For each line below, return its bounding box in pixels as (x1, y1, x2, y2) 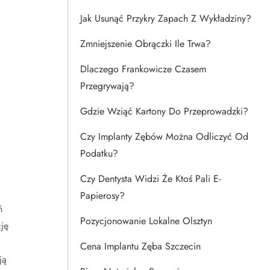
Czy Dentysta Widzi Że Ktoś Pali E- (80, 172, 221, 186)
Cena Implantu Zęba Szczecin (80, 239, 201, 253)
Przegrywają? (80, 79, 134, 93)
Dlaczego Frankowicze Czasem (80, 62, 206, 76)
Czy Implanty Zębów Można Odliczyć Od (80, 130, 248, 143)
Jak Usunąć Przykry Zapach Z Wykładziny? (80, 11, 251, 25)
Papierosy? (80, 189, 125, 202)
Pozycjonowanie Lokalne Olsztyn (80, 214, 212, 228)
